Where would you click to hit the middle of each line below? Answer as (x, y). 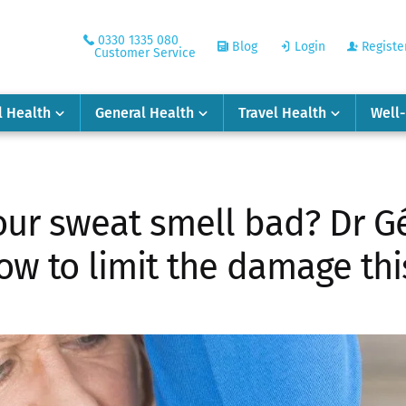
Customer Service (145, 53)
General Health (145, 112)
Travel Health (282, 112)
